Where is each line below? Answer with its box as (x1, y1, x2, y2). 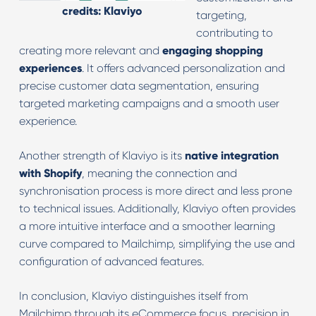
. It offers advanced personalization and (81, 61, 285, 75)
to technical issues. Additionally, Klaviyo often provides (18, 202, 296, 215)
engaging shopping (162, 44, 263, 57)
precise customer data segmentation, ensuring (18, 79, 259, 92)
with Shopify (18, 166, 82, 180)
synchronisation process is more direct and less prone (18, 184, 292, 197)
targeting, (195, 8, 247, 22)
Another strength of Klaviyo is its (18, 149, 185, 162)
